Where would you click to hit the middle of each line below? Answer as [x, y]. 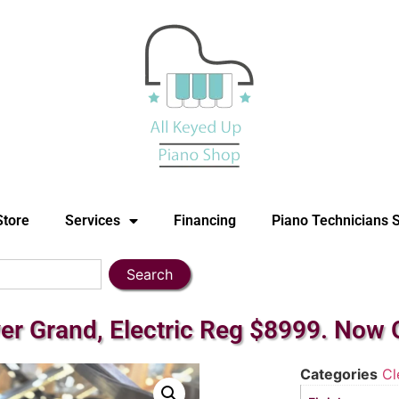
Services [93, 220]
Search [150, 274]
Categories [338, 375]
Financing [205, 220]
